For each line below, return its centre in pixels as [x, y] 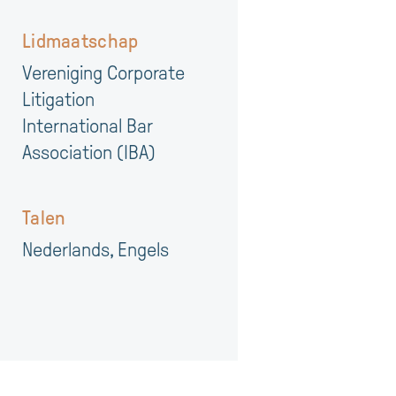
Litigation [58, 99]
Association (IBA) [89, 152]
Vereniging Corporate [103, 73]
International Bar [87, 126]
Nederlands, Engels [95, 250]
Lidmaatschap [80, 41]
